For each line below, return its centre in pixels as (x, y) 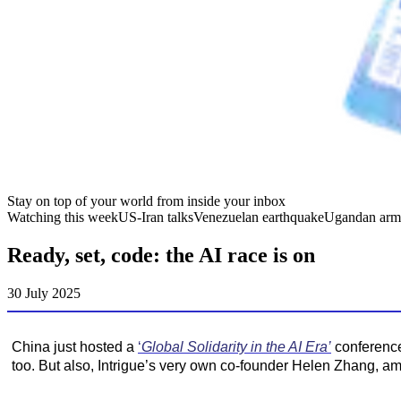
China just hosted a (75, 346)
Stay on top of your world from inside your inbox (146, 201)
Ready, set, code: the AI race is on (161, 255)
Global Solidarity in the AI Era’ (236, 346)
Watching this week (63, 217)
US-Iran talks (156, 217)
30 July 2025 (44, 293)
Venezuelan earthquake (259, 217)
